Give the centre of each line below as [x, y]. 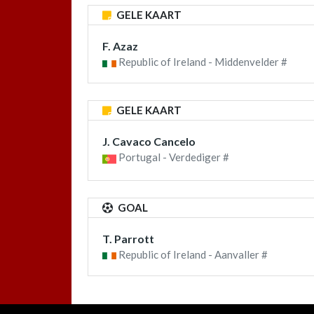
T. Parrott [128, 238]
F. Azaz [120, 46]
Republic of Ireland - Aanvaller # [192, 254]
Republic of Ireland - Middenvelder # [202, 62]
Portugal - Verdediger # [173, 157]
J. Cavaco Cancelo [149, 142]
